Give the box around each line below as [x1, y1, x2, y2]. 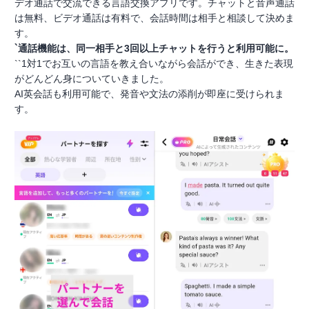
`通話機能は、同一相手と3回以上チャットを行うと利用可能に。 [14, 42, 294, 54]
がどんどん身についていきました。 [14, 72, 169, 84]
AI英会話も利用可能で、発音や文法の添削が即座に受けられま [14, 88, 284, 99]
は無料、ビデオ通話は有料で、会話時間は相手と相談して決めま [14, 12, 295, 23]
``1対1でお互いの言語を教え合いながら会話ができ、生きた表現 [14, 57, 293, 69]
